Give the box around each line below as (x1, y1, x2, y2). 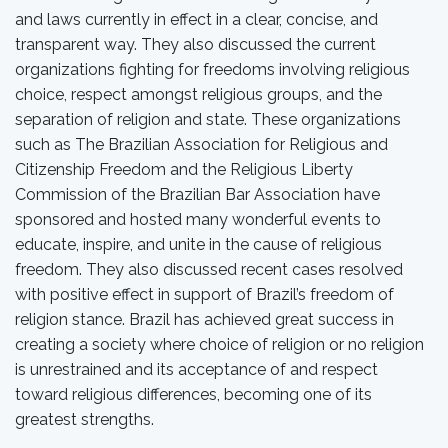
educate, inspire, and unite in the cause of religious (15, 235, 382, 254)
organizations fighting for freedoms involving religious (15, 60, 410, 79)
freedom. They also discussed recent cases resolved (15, 260, 403, 279)
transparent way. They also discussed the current (15, 35, 376, 54)
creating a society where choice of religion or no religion (15, 335, 424, 354)
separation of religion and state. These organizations (15, 110, 401, 129)
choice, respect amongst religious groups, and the (15, 85, 382, 104)
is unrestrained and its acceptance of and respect (15, 360, 378, 379)
